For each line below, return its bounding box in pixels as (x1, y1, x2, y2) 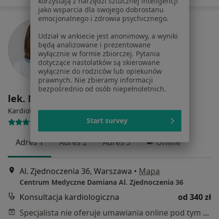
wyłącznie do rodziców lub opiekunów (38, 66, 162, 76)
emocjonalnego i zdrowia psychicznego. (38, 14, 169, 23)
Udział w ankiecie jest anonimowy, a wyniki (38, 31, 178, 41)
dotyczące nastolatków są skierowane (38, 58, 160, 67)
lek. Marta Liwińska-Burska (8, 91, 139, 105)
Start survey (87, 116, 128, 126)
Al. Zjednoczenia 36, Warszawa (20, 166, 132, 176)
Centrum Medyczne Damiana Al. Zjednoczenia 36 (20, 177, 183, 187)
